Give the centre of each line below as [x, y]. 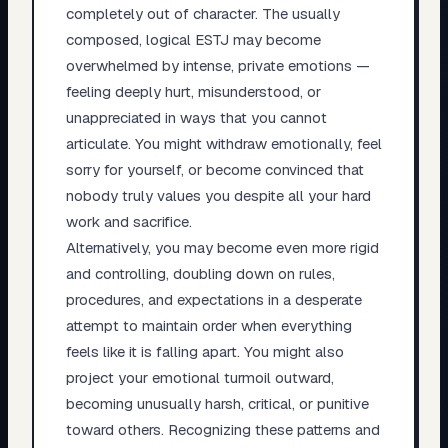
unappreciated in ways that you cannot [196, 117]
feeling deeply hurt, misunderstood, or [193, 91]
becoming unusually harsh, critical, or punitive [217, 403]
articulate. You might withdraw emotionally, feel [223, 143]
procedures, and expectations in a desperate [213, 299]
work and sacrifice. [128, 221]
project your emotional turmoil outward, [199, 377]
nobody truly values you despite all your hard [218, 195]
